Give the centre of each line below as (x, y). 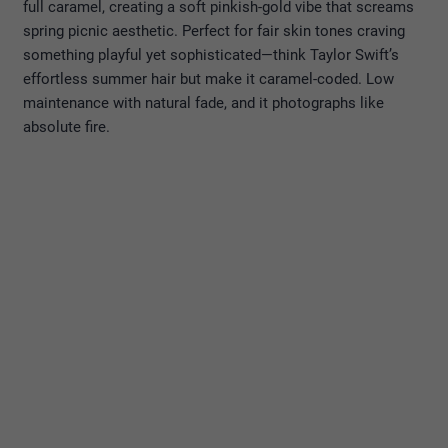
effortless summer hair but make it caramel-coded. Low (208, 78)
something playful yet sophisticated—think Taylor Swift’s (211, 54)
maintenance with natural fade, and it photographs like (203, 102)
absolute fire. (66, 126)
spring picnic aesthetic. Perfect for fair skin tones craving (214, 30)
